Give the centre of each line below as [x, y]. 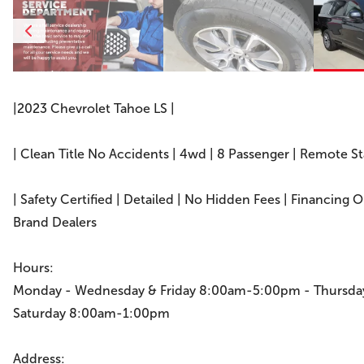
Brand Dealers [55, 222]
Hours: [33, 268]
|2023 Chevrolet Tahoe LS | [94, 108]
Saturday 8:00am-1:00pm [91, 313]
